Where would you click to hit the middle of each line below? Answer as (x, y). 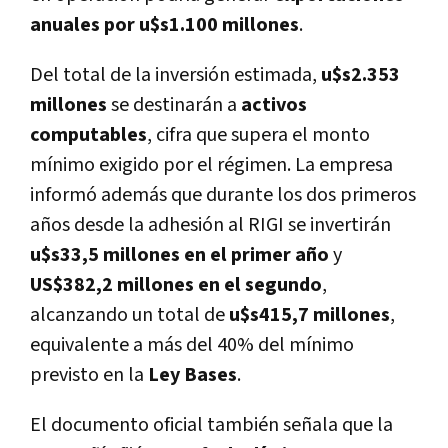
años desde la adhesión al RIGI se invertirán (210, 224)
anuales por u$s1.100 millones (164, 24)
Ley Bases (192, 374)
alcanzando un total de (129, 314)
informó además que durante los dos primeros (223, 194)
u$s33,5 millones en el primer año (179, 254)
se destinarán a (174, 104)
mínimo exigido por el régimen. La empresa (211, 164)
